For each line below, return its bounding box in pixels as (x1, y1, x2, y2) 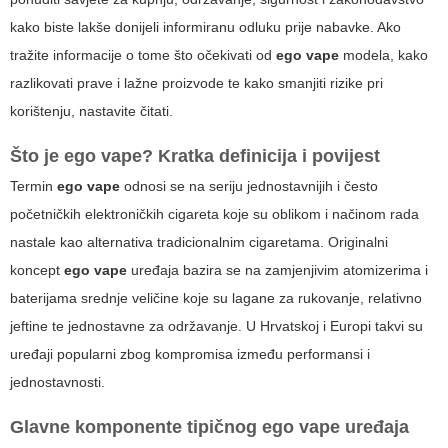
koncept (10, 262, 64, 279)
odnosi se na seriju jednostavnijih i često (120, 178, 378, 195)
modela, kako (339, 47, 428, 64)
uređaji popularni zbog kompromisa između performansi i (10, 346, 370, 363)
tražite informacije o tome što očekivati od (10, 47, 276, 64)
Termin (10, 178, 57, 195)
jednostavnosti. (10, 374, 105, 391)
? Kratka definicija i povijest (142, 146, 380, 167)
